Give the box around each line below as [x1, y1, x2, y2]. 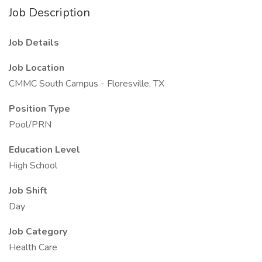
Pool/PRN [9, 118, 51, 131]
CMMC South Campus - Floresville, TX [9, 77, 164, 90]
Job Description [9, 5, 90, 20]
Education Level [9, 143, 80, 156]
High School [9, 159, 57, 172]
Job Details [9, 36, 59, 49]
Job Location [9, 61, 64, 74]
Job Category [9, 225, 67, 238]
